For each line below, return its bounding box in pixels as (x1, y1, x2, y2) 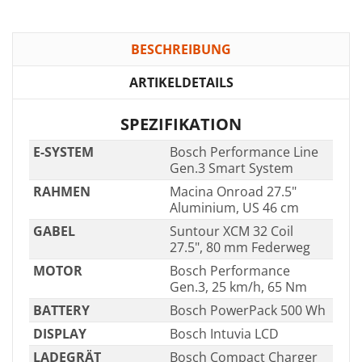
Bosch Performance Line (169, 142, 318, 161)
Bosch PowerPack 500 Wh (169, 301, 326, 319)
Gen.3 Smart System (169, 158, 293, 177)
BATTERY (32, 301, 90, 319)
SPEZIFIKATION (120, 112, 242, 135)
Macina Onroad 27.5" (169, 182, 297, 200)
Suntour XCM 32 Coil (169, 221, 293, 240)
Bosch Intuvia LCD (169, 324, 279, 343)
